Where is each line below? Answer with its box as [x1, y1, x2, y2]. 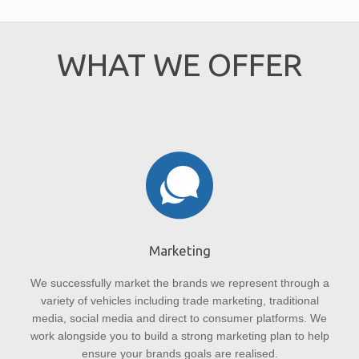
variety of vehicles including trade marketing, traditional [40, 294, 319, 308]
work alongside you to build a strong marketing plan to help [30, 329, 329, 343]
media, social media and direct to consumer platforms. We [32, 312, 327, 325]
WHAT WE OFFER [57, 46, 302, 83]
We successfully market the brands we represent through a [30, 276, 329, 290]
